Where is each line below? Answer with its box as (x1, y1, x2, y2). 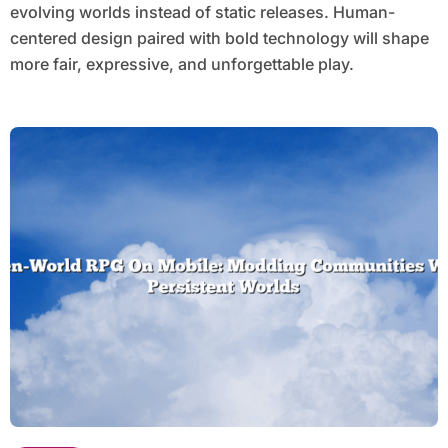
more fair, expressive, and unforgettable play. (9, 54, 354, 75)
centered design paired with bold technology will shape (9, 28, 429, 49)
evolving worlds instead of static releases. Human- (9, 2, 395, 23)
